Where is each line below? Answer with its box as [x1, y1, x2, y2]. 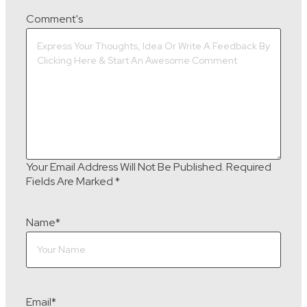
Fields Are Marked [26, 174, 115, 189]
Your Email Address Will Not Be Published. [26, 160, 224, 175]
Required [226, 160, 271, 175]
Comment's [26, 12, 83, 27]
